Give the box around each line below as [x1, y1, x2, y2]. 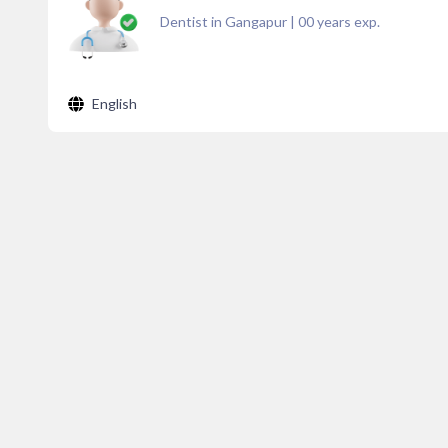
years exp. [314, 13, 380, 30]
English [92, 95, 137, 112]
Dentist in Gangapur [160, 13, 287, 30]
